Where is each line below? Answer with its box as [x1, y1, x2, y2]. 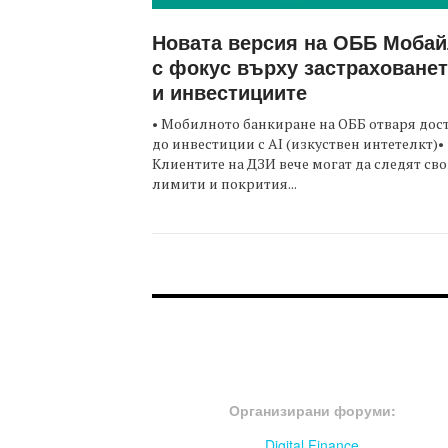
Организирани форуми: [228, 400, 396, 421]
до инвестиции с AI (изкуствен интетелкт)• [152, 133, 444, 153]
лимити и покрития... [152, 173, 297, 193]
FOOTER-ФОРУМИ [152, 365, 336, 393]
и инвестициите [152, 76, 307, 106]
